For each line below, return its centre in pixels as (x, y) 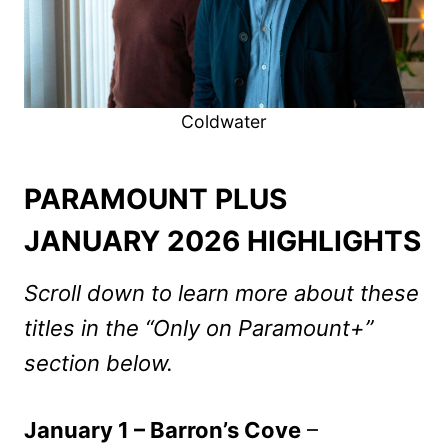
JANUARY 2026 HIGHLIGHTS (222, 240)
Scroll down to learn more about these (221, 292)
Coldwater (224, 121)
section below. (98, 362)
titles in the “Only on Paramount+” (198, 327)
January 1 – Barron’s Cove (162, 429)
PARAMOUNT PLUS (155, 198)
